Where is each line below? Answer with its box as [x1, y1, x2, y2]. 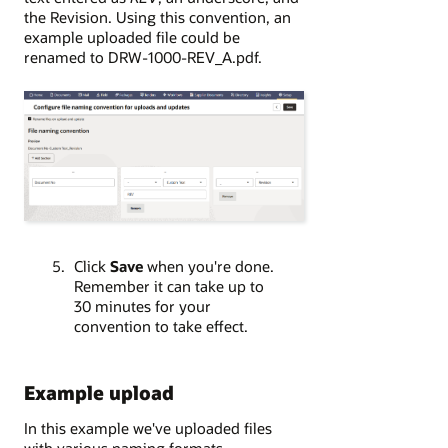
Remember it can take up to [73, 275, 264, 296]
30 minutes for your [73, 295, 211, 316]
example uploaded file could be [24, 27, 240, 48]
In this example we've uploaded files [24, 417, 272, 438]
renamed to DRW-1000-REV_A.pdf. [24, 47, 262, 68]
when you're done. [146, 255, 274, 276]
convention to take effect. [73, 315, 248, 336]
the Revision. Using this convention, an [24, 7, 291, 28]
